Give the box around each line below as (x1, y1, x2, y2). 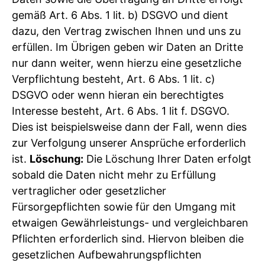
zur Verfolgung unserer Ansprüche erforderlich (12, 136, 246, 149)
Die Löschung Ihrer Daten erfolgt (83, 152, 251, 165)
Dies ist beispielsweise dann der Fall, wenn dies (12, 120, 247, 133)
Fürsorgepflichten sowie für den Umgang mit (12, 200, 236, 213)
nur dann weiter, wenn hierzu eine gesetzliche (12, 56, 241, 69)
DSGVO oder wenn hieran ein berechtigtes (12, 88, 224, 101)
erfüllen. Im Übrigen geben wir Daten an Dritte (12, 40, 243, 53)
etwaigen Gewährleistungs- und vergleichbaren (12, 216, 248, 229)
